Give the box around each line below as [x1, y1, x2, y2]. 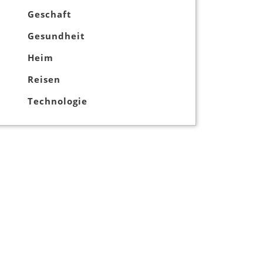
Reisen [28, 73, 60, 86]
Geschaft [28, 8, 72, 21]
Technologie [28, 95, 87, 107]
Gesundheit [28, 30, 85, 42]
